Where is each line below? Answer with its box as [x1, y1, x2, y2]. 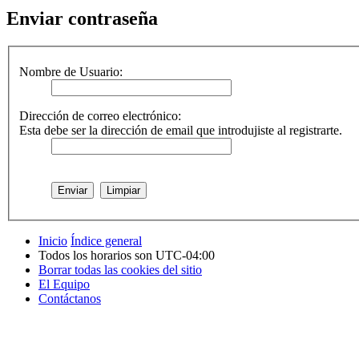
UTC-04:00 [155, 248, 215, 262]
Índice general [71, 233, 142, 248]
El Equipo [38, 276, 90, 291]
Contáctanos [38, 291, 101, 305]
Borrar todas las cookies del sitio [38, 262, 202, 276]
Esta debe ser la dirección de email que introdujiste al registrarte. [19, 123, 342, 137]
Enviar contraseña [6, 8, 158, 30]
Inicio [38, 233, 67, 248]
